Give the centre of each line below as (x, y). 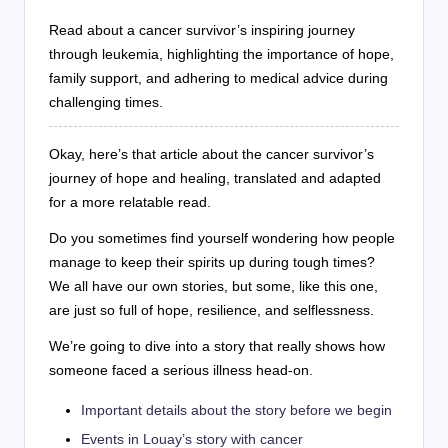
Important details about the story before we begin (236, 409)
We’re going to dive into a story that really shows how (217, 345)
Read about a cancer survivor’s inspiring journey (202, 29)
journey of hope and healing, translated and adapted (215, 177)
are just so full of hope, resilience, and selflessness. (211, 309)
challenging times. (106, 101)
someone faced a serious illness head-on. (181, 369)
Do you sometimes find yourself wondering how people (222, 237)
